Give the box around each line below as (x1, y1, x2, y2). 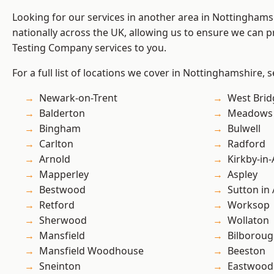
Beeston (228, 244, 265, 258)
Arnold (39, 152, 70, 166)
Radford (228, 137, 265, 151)
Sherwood (39, 213, 87, 228)
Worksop (228, 198, 270, 212)
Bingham (39, 122, 81, 136)
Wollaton (228, 213, 269, 228)
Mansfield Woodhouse (39, 244, 144, 258)
